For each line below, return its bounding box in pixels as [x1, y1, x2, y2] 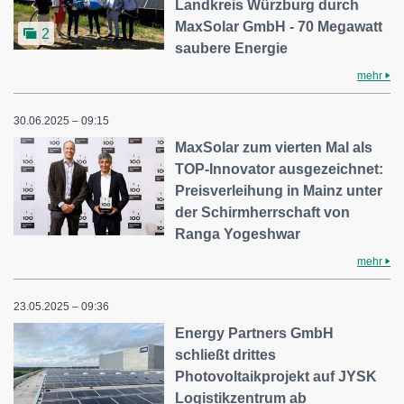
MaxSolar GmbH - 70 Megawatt [175, 18, 383, 34]
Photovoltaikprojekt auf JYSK [175, 368, 378, 384]
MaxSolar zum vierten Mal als [175, 139, 373, 155]
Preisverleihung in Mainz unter [175, 182, 383, 198]
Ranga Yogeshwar [175, 225, 301, 242]
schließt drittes [175, 346, 277, 363]
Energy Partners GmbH [175, 325, 335, 341]
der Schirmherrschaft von [175, 204, 351, 220]
